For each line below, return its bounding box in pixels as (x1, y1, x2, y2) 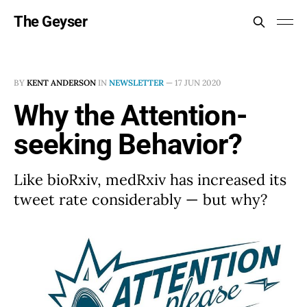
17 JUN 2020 (175, 77, 221, 88)
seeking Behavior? (14, 127, 242, 161)
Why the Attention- (14, 99, 247, 132)
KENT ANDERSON (27, 77, 96, 88)
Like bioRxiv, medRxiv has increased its (14, 170, 286, 189)
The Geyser (14, 13, 88, 30)
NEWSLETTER (109, 77, 164, 88)
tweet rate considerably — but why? (14, 190, 267, 209)
